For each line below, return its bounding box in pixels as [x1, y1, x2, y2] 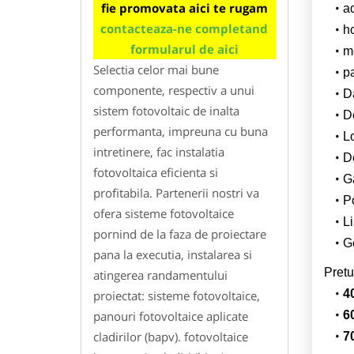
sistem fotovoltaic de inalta [93, 102, 239, 119]
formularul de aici [130, 40, 239, 57]
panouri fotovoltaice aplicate [93, 307, 248, 324]
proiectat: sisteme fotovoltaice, [93, 287, 260, 303]
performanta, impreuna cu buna [93, 122, 268, 139]
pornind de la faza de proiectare [93, 225, 266, 242]
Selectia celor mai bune [93, 61, 219, 77]
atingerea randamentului [93, 266, 228, 283]
